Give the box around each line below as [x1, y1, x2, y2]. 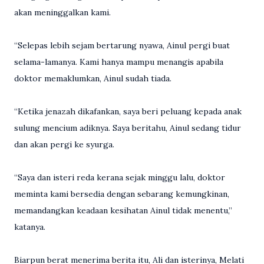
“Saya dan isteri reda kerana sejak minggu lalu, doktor [14, 172, 225, 183]
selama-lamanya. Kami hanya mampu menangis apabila [14, 57, 223, 68]
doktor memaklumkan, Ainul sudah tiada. [14, 73, 171, 84]
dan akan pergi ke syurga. [14, 139, 114, 150]
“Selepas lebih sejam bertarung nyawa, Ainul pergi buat [14, 40, 230, 51]
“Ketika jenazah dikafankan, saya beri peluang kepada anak [14, 106, 242, 117]
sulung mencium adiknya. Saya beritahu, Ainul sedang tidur [14, 123, 241, 134]
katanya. [14, 222, 45, 233]
